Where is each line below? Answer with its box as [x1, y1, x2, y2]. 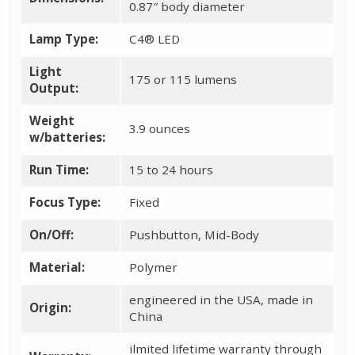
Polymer [129, 259, 178, 276]
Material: [29, 259, 86, 276]
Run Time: [29, 162, 90, 178]
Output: [29, 80, 79, 97]
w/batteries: [29, 129, 106, 146]
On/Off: [29, 227, 74, 243]
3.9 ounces [129, 120, 191, 137]
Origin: [29, 300, 72, 316]
